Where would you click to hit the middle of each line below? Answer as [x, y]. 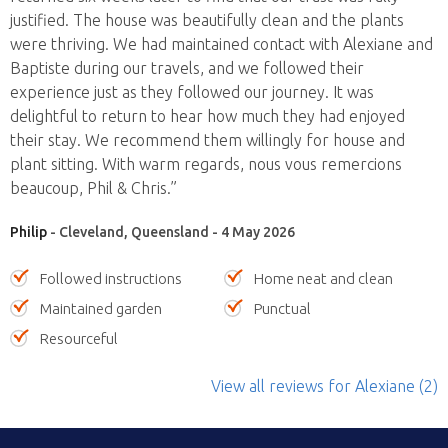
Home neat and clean [323, 278]
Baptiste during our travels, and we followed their [187, 67]
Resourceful [79, 338]
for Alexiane [369, 385]
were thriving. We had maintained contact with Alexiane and [221, 43]
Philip [28, 231]
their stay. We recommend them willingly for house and [207, 139]
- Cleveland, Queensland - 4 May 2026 [171, 231]
